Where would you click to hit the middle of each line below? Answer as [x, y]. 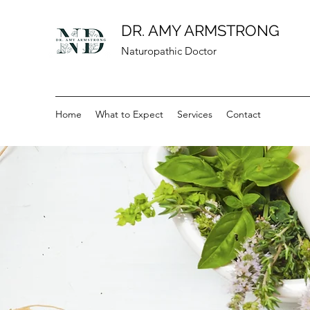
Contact [244, 114]
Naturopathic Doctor [169, 51]
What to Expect [129, 114]
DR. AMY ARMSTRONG [200, 30]
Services [195, 114]
